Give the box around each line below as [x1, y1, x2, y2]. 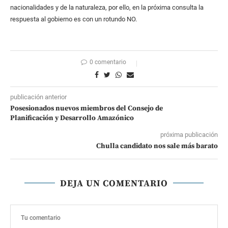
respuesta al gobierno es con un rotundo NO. [10, 15, 137, 23]
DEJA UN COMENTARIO [60, 177, 168, 189]
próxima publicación [160, 130, 218, 138]
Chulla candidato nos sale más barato [96, 141, 218, 151]
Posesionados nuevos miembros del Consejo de [10, 103, 163, 113]
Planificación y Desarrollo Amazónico [10, 113, 134, 123]
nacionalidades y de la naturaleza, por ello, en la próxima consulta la [10, 3, 204, 11]
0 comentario [90, 58, 126, 66]
